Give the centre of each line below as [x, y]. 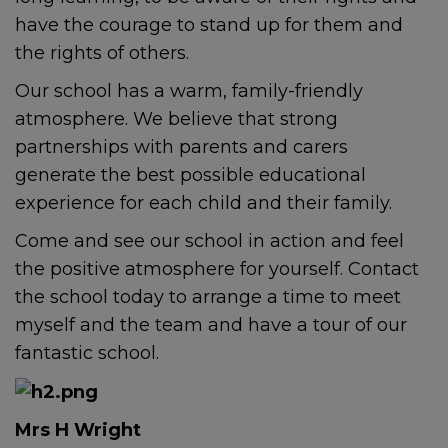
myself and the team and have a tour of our [211, 325]
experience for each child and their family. [203, 203]
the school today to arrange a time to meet [208, 297]
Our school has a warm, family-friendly [189, 91]
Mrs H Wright [78, 430]
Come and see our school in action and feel [209, 241]
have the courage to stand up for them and [209, 25]
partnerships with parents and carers [181, 147]
